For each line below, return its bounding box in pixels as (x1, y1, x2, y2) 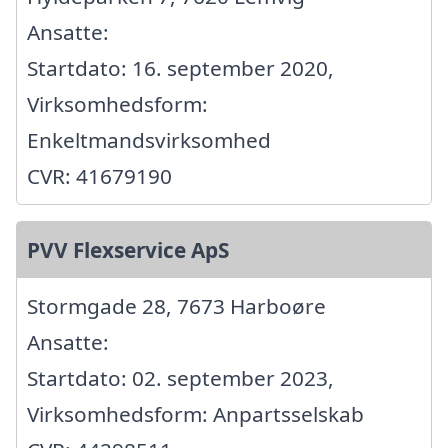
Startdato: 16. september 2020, (27, 53, 334, 82)
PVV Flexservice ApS (27, 235, 229, 264)
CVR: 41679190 (27, 161, 172, 190)
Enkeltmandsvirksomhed (27, 125, 271, 154)
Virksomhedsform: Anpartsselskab (27, 399, 364, 428)
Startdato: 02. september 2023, (27, 363, 334, 392)
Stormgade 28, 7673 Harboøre (27, 291, 326, 320)
